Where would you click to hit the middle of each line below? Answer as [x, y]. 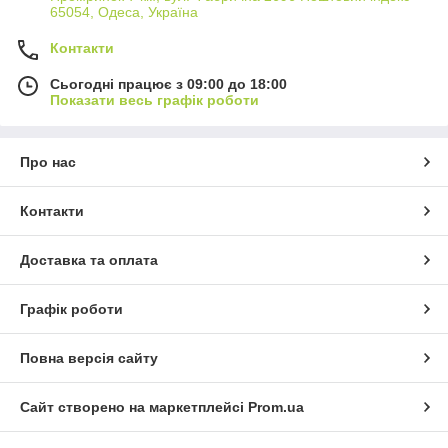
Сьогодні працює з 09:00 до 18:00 [168, 84]
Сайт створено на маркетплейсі [134, 407]
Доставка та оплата [89, 260]
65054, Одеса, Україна [124, 12]
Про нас [48, 162]
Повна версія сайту [89, 358]
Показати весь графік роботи [154, 100]
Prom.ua [276, 407]
